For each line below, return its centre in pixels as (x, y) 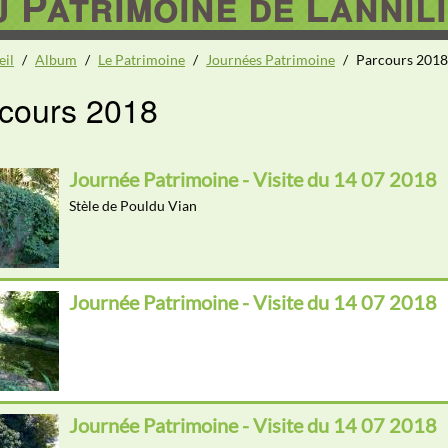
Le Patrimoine (141, 59)
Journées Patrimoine (270, 59)
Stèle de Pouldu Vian (133, 205)
